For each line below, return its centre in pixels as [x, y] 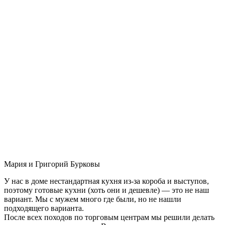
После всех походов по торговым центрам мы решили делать [109, 217]
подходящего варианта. [44, 208]
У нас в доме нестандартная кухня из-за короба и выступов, [106, 181]
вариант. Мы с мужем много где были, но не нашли [93, 199]
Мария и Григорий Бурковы [52, 164]
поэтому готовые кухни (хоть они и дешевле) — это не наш [106, 190]
